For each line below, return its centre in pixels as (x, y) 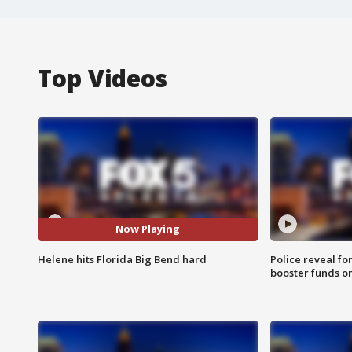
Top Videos (103, 78)
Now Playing (148, 229)
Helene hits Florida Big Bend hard (122, 259)
